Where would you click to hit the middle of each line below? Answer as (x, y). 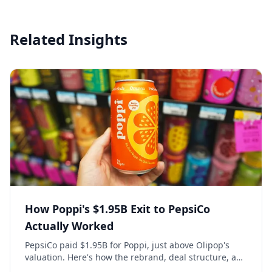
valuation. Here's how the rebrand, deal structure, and (136, 257)
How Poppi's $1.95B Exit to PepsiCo (117, 209)
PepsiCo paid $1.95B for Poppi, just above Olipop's (127, 245)
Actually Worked (69, 226)
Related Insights (69, 39)
